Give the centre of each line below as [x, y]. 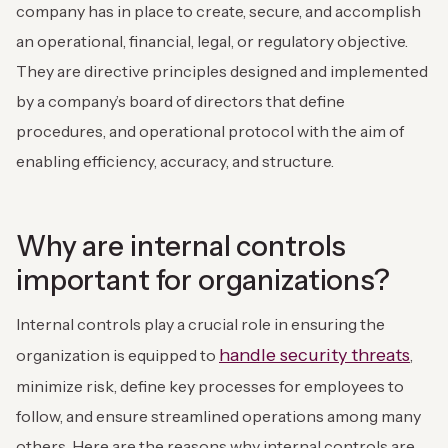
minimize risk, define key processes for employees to [210, 386]
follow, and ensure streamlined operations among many [218, 416]
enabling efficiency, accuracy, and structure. [175, 161]
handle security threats [314, 355]
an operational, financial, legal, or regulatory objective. [212, 41]
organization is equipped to [117, 355]
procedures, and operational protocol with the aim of [210, 131]
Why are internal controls [181, 246]
